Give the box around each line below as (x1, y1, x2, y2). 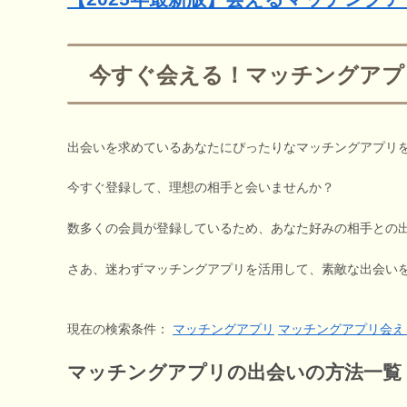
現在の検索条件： (67, 321, 173, 336)
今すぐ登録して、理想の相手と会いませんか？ (67, 180, 334, 195)
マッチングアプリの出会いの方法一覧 (67, 361, 402, 382)
